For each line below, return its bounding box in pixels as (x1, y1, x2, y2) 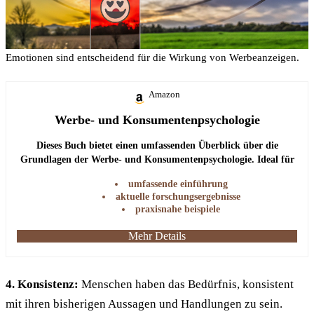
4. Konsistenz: (6, 278, 78, 291)
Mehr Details (128, 230, 186, 242)
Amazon (149, 89, 180, 100)
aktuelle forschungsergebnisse (115, 191, 240, 202)
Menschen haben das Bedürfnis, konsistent (78, 278, 294, 291)
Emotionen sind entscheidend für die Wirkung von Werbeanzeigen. (6, 52, 299, 63)
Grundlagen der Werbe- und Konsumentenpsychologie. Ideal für (20, 154, 294, 165)
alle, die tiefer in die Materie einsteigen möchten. (53, 168, 261, 179)
